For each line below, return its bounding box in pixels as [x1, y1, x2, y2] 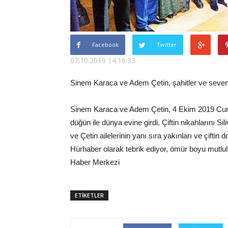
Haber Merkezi [70, 158, 120, 166]
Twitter [157, 41, 177, 48]
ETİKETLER [75, 191, 104, 199]
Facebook [92, 41, 119, 48]
